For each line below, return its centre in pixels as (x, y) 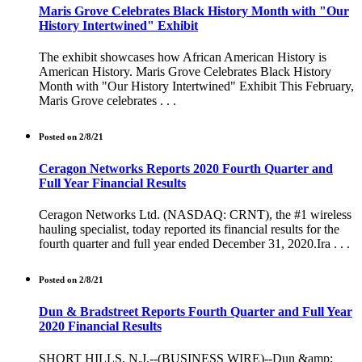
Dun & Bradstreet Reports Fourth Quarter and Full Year (196, 312)
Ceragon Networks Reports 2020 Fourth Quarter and (186, 169)
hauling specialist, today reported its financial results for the (189, 229)
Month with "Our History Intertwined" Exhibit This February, (196, 86)
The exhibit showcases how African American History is (183, 57)
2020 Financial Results (100, 326)
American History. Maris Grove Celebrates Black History (185, 72)
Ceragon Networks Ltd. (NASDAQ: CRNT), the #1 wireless (195, 215)
